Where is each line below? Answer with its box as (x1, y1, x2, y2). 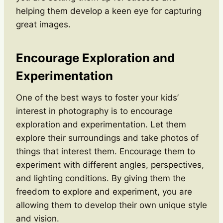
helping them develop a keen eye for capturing (16, 5, 202, 16)
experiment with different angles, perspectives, (16, 159, 204, 170)
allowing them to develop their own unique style (16, 200, 207, 210)
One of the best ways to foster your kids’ (16, 92, 179, 103)
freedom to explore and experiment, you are (16, 186, 192, 197)
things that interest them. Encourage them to (16, 146, 195, 156)
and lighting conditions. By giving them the (16, 173, 186, 183)
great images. (16, 19, 71, 29)
